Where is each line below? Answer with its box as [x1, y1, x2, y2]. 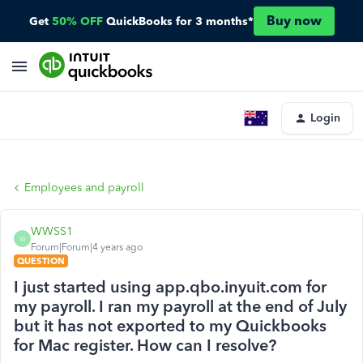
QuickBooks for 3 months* [105, 14, 254, 28]
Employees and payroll [24, 181, 144, 194]
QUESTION [17, 255, 65, 267]
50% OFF [51, 14, 103, 28]
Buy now [266, 13, 322, 28]
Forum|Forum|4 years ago [31, 241, 143, 253]
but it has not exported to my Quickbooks [14, 316, 327, 335]
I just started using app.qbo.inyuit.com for [14, 277, 327, 297]
